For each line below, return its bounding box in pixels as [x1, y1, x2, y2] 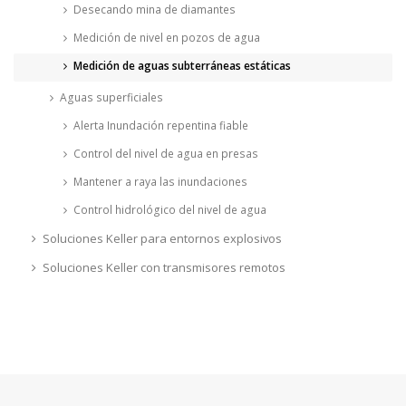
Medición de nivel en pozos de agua [72, 29, 260, 45]
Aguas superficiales [59, 89, 163, 105]
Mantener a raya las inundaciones [72, 173, 247, 189]
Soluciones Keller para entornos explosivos [42, 229, 282, 246]
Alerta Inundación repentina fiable [72, 117, 248, 133]
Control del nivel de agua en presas [72, 145, 258, 161]
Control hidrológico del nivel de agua [72, 201, 266, 217]
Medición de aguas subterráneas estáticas [72, 57, 291, 73]
